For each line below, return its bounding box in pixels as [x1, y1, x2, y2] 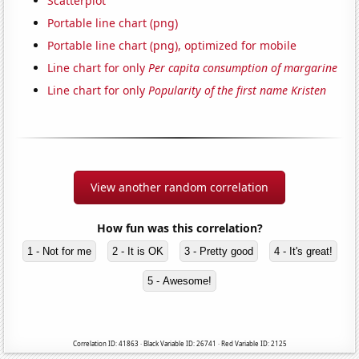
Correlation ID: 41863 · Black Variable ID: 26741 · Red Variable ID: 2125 [72, 338, 287, 348]
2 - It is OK [111, 244, 163, 257]
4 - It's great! [273, 244, 333, 257]
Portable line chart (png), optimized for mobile [47, 37, 297, 53]
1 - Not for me [26, 244, 91, 257]
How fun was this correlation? [96, 220, 263, 236]
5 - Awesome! [147, 274, 212, 287]
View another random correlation [91, 179, 268, 195]
